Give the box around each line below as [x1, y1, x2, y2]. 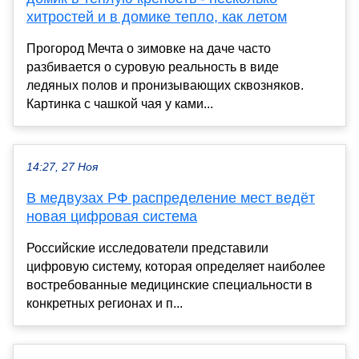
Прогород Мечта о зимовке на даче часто [26, 41, 271, 55]
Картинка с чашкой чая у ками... [26, 96, 213, 111]
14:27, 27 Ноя [26, 160, 98, 173]
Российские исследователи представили [26, 240, 268, 255]
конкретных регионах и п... [26, 296, 183, 310]
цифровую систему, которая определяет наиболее [26, 259, 325, 273]
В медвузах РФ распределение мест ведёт [26, 189, 315, 206]
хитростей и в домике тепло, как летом [26, 8, 287, 25]
